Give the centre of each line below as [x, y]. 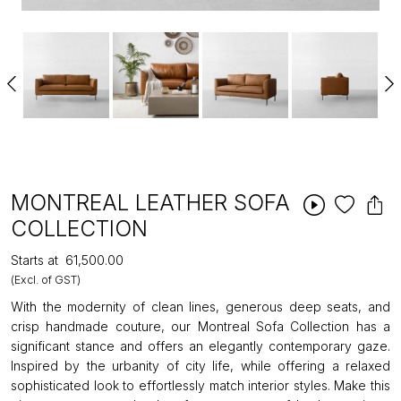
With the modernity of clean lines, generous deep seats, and [200, 307]
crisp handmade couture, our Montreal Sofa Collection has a [200, 326]
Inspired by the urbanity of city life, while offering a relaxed [200, 366]
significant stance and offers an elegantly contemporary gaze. [200, 346]
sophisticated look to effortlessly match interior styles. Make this [200, 385]
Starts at [34, 260]
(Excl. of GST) [46, 280]
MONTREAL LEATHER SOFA [150, 202]
